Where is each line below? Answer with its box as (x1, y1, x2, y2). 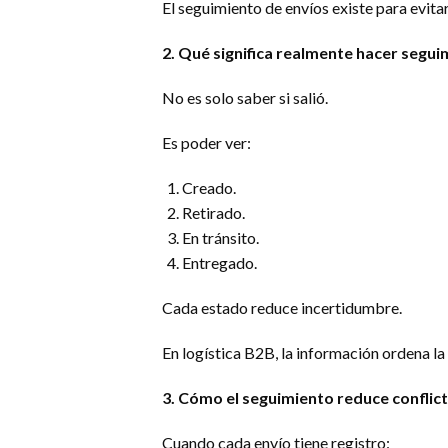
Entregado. (182, 253, 257, 272)
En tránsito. (182, 228, 259, 247)
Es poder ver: (162, 133, 251, 152)
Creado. (182, 178, 236, 197)
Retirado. (182, 203, 245, 222)
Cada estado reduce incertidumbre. (162, 298, 402, 317)
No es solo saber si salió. (162, 88, 328, 107)
